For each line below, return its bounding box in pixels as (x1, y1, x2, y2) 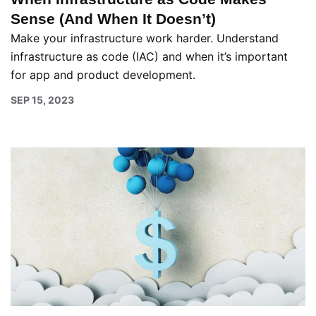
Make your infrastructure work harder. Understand (11, 30, 279, 45)
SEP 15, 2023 (11, 93, 74, 106)
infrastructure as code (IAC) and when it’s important (11, 49, 288, 63)
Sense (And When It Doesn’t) (11, 10, 216, 27)
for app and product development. (11, 67, 195, 82)
